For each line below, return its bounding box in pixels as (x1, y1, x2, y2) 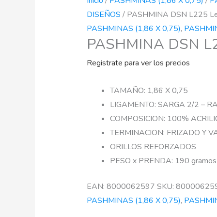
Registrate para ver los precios (86, 57, 190, 68)
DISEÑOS (86, 9, 121, 20)
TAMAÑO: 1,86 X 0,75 (109, 85, 188, 96)
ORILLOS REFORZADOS (109, 141, 196, 152)
